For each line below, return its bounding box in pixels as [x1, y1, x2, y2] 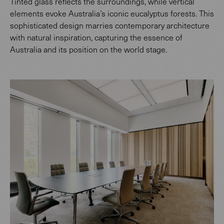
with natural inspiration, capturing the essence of [10, 31, 182, 42]
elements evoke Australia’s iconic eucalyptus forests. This [10, 7, 214, 18]
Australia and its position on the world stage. [10, 43, 167, 54]
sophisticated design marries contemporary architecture [10, 19, 209, 30]
